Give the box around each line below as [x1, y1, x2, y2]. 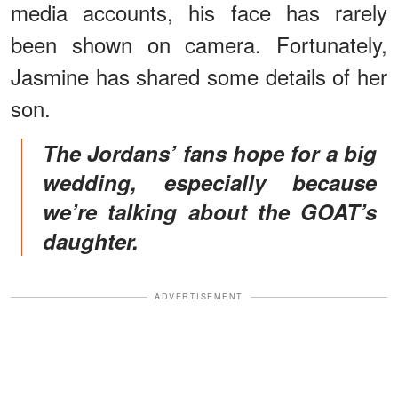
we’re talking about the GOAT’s [43, 196, 377, 227]
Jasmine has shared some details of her [11, 60, 387, 92]
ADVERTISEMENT [155, 291, 243, 303]
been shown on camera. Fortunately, [11, 28, 387, 60]
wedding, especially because [43, 167, 377, 198]
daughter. [43, 226, 139, 257]
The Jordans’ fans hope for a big [43, 138, 56, 169]
